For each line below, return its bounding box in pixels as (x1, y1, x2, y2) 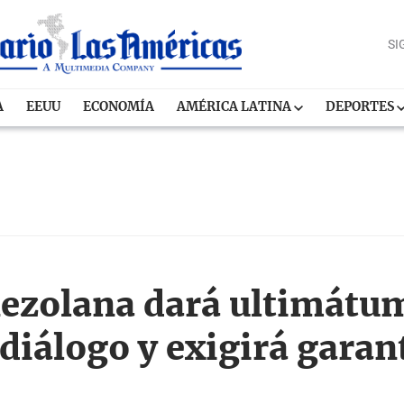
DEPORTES (326, 101, 398, 114)
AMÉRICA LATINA (177, 101, 295, 114)
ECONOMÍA (83, 101, 155, 114)
